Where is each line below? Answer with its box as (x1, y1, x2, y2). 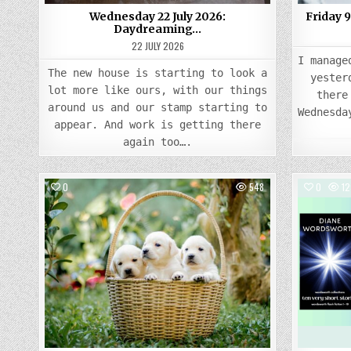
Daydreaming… (114, 22, 202, 36)
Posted (116, 208, 154, 220)
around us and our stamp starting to (48, 101, 268, 114)
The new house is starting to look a (48, 67, 268, 79)
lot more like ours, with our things (48, 84, 268, 96)
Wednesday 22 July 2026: (89, 9, 226, 24)
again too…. (123, 136, 193, 148)
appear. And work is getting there (54, 118, 262, 131)
